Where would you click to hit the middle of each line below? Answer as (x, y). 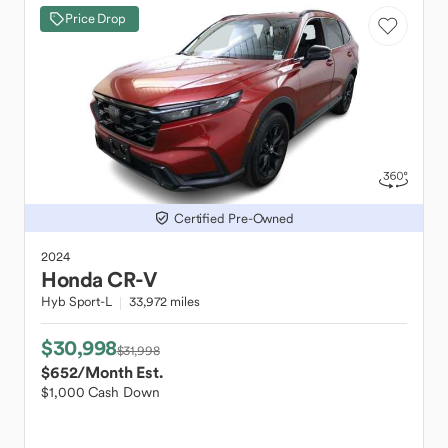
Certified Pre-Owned (234, 218)
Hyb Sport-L (76, 301)
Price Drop (95, 18)
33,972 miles (164, 301)
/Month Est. (120, 372)
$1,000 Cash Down (100, 392)
